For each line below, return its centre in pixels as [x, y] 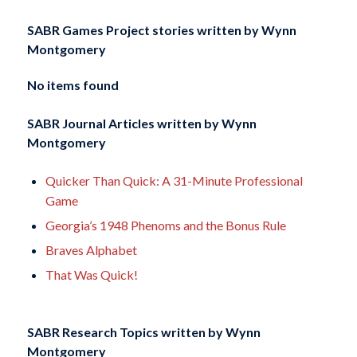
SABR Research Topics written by [125, 331]
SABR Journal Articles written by [123, 124]
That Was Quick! [91, 275]
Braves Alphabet [91, 250]
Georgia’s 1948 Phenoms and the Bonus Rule [165, 226]
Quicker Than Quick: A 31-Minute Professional [174, 181]
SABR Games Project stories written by [143, 29]
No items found [73, 84]
